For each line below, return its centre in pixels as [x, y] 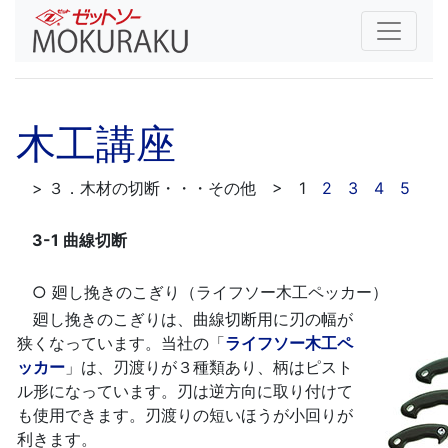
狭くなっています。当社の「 [121, 343]
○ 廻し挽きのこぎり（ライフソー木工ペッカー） [202, 292]
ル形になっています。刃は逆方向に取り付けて [185, 391]
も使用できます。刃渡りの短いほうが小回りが [185, 415]
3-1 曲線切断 [79, 240]
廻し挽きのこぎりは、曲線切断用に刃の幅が [185, 319]
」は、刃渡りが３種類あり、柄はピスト [209, 367]
